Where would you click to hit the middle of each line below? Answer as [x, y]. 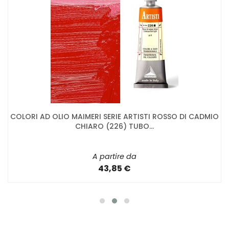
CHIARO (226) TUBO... [114, 126]
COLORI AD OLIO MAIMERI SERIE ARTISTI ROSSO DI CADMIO [114, 116]
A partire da [114, 156]
